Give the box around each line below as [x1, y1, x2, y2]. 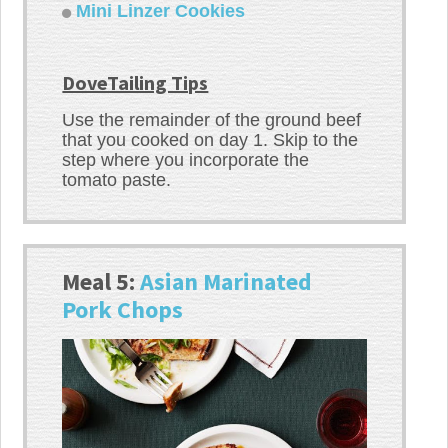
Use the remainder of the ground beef [62, 110, 362, 131]
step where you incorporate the [62, 150, 310, 171]
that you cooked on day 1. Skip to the [62, 130, 359, 151]
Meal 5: [62, 266, 141, 298]
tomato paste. [62, 170, 172, 191]
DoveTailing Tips [62, 70, 209, 96]
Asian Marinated [140, 266, 313, 298]
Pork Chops [62, 294, 184, 326]
